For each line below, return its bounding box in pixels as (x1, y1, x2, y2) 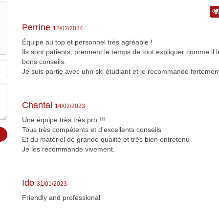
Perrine (22, 22, 53, 32)
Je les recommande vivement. (22, 145, 115, 153)
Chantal (22, 100, 55, 110)
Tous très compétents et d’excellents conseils (22, 125, 161, 133)
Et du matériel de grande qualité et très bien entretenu (22, 135, 190, 143)
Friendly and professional (22, 193, 100, 201)
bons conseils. (22, 57, 66, 66)
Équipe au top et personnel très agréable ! (22, 38, 153, 46)
